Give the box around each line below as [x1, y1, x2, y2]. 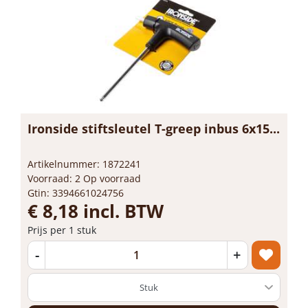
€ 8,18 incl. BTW [27, 199, 164, 223]
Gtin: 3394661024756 [27, 186, 124, 199]
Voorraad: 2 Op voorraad [27, 172, 141, 185]
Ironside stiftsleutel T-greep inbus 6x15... [27, 120, 280, 137]
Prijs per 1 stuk [27, 223, 96, 236]
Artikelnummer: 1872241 [27, 157, 141, 170]
